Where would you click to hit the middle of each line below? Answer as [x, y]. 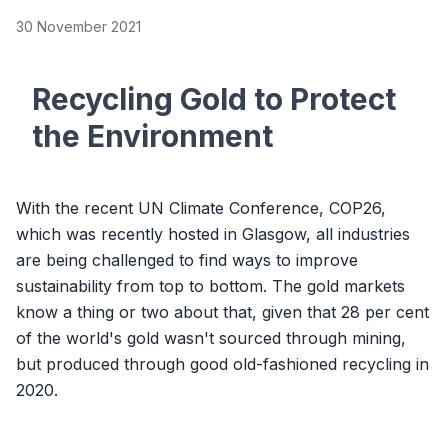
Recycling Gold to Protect [214, 98]
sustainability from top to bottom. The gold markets [210, 285]
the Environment [152, 135]
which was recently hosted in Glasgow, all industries [213, 233]
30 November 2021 [78, 26]
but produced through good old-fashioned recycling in [222, 363]
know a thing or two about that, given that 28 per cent [222, 311]
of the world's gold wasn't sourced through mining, [211, 337]
